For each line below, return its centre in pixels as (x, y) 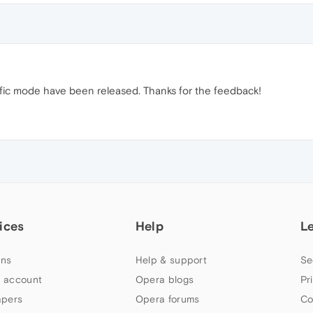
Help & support (171, 260)
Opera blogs (165, 280)
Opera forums (167, 299)
